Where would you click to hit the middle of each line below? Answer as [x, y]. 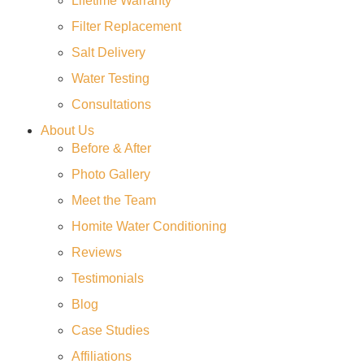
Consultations [111, 104]
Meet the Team [113, 200]
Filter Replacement [126, 26]
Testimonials [107, 278]
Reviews [96, 252]
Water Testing [110, 78]
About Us [68, 130]
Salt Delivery [108, 52]
